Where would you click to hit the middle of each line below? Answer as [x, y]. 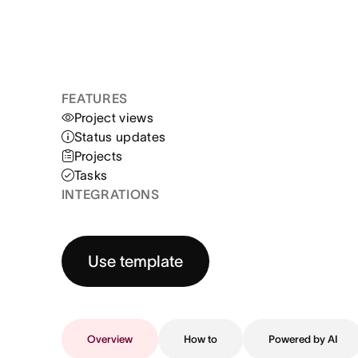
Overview [109, 340]
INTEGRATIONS [110, 195]
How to [200, 340]
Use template [135, 262]
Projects [98, 156]
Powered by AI [302, 340]
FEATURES [94, 99]
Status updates [120, 137]
